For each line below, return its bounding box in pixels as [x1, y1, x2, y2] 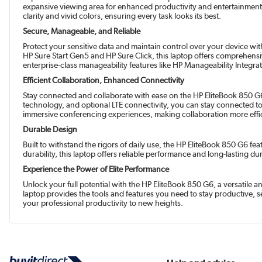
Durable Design [23, 125, 78, 135]
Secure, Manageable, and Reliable [23, 26, 141, 36]
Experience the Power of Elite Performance [23, 164, 170, 174]
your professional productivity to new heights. [23, 198, 184, 208]
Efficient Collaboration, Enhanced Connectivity [23, 75, 185, 85]
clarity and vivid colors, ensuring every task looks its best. [23, 11, 222, 21]
